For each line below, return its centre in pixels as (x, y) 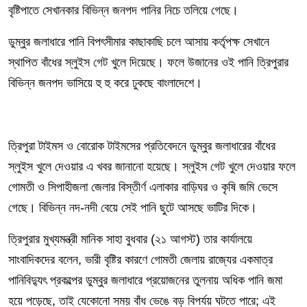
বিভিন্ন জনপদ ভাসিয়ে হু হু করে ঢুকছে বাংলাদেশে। (105, 83)
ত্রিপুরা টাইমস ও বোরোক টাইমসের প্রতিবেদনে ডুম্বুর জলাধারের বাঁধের (142, 146)
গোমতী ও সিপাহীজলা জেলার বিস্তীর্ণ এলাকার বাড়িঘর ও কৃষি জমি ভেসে (143, 187)
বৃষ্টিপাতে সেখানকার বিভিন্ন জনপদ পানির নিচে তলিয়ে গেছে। (123, 10)
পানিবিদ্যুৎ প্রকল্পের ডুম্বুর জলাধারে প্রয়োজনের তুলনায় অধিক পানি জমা (145, 280)
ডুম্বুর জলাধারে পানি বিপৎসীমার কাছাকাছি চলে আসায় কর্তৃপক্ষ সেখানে (139, 42)
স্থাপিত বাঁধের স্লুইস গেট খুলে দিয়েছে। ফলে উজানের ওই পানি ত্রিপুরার (148, 62)
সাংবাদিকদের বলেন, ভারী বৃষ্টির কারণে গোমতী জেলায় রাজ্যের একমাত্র (140, 260)
